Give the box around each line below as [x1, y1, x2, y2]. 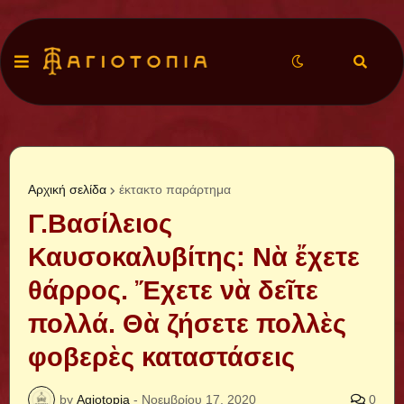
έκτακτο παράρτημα [119, 182, 231, 197]
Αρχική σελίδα [28, 182, 106, 197]
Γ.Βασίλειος [28, 209, 172, 238]
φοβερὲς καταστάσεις [28, 343, 295, 372]
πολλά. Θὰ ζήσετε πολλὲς [28, 309, 346, 338]
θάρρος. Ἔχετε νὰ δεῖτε [28, 276, 318, 305]
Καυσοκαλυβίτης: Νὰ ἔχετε [28, 243, 360, 271]
